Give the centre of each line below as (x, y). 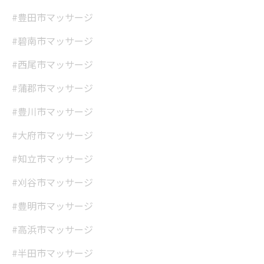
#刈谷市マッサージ (52, 182)
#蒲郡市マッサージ (52, 88)
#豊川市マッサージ (52, 111)
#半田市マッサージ (52, 253)
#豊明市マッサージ (52, 206)
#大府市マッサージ (52, 135)
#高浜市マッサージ (52, 229)
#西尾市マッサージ (52, 64)
